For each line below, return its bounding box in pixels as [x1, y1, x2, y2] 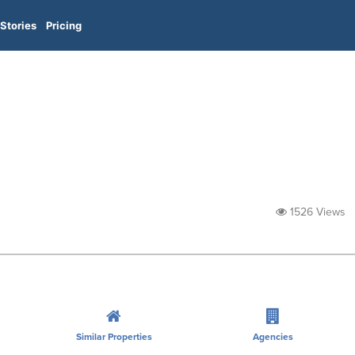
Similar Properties [75, 330, 152, 342]
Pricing [46, 19, 82, 32]
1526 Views [287, 205, 345, 219]
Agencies [253, 330, 294, 342]
